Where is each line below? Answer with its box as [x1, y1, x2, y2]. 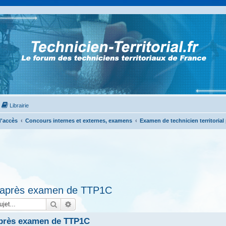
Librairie [10, 102, 29, 108]
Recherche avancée [72, 199, 131, 208]
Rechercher [58, 199, 92, 208]
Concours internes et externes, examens [25, 118, 132, 124]
